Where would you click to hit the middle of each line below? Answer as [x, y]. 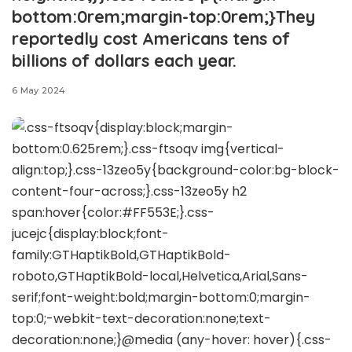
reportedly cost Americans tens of [151, 38]
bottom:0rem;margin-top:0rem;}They [163, 16]
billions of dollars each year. [124, 60]
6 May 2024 [39, 90]
